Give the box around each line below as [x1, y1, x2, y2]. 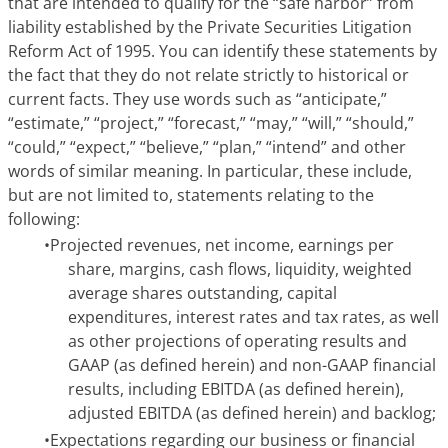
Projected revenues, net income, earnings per [50, 234, 394, 257]
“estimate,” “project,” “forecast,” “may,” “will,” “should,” [8, 111, 414, 134]
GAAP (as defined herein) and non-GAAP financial [68, 354, 436, 377]
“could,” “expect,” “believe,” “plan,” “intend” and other [8, 135, 406, 158]
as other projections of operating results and [68, 330, 407, 353]
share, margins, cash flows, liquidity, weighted [68, 258, 412, 281]
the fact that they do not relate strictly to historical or [8, 63, 409, 86]
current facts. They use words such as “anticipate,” [8, 87, 387, 110]
